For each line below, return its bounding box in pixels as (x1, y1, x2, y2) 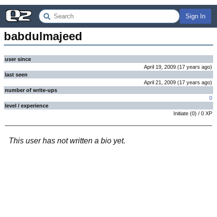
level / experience (5, 103, 48, 108)
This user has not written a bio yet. (9, 137, 125, 145)
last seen (5, 72, 28, 77)
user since (5, 56, 31, 62)
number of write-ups (5, 87, 57, 93)
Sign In (186, 13, 205, 20)
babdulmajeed (4, 30, 82, 43)
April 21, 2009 (144, 79, 176, 85)
